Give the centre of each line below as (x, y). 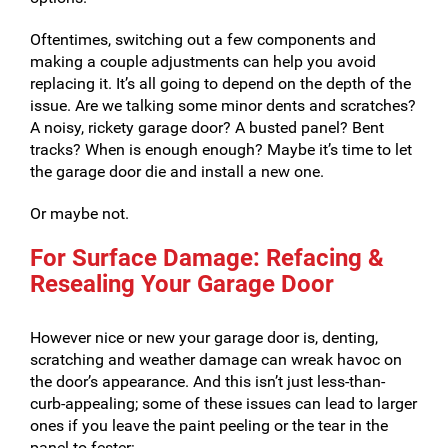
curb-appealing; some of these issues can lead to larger (223, 403)
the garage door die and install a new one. (177, 171)
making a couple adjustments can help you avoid (203, 61)
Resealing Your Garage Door (182, 284)
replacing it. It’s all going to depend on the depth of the (220, 83)
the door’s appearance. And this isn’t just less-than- (207, 381)
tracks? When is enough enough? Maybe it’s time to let (221, 149)
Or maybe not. (79, 213)
